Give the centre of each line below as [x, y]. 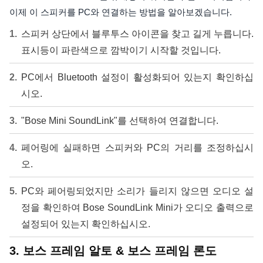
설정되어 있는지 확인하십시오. [86, 224]
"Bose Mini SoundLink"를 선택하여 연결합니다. [120, 121]
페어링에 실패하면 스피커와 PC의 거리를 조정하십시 [137, 148]
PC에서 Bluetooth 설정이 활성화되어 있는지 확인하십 [137, 77]
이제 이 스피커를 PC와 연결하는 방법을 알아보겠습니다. [121, 12]
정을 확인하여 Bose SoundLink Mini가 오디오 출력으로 [137, 208]
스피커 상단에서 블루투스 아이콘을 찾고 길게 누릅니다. [137, 34]
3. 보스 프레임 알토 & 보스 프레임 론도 [113, 251]
